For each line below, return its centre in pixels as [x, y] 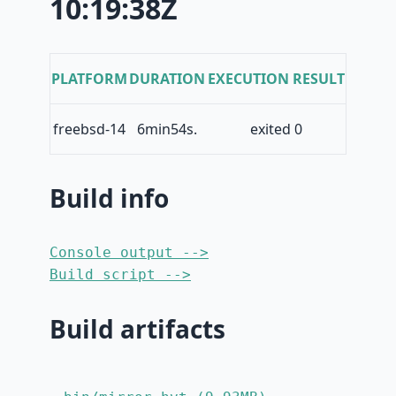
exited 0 [276, 129]
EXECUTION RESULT [276, 79]
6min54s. [167, 129]
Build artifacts [137, 329]
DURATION [167, 79]
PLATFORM [89, 79]
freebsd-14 [89, 129]
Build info [109, 198]
